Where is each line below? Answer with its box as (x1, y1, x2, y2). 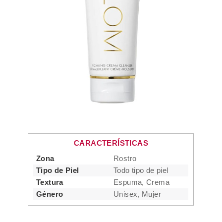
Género (36, 190, 63, 198)
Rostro (113, 154, 137, 163)
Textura (36, 178, 63, 186)
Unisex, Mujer (113, 190, 162, 198)
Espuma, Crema (113, 178, 170, 186)
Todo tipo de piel (113, 166, 168, 174)
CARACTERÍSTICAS (74, 139, 148, 147)
